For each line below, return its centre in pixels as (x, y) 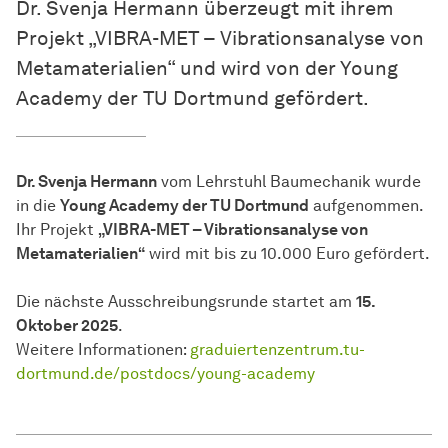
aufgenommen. (366, 206)
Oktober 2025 (67, 326)
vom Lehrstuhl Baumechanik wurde (289, 182)
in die (38, 206)
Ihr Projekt (57, 230)
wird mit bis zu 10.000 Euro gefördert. (287, 254)
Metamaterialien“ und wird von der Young (207, 68)
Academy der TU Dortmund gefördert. (192, 98)
